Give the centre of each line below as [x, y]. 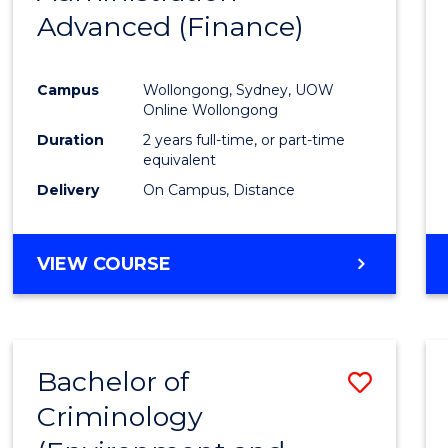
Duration [71, 139]
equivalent [180, 159]
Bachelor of [113, 381]
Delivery [68, 189]
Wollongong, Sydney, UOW [239, 89]
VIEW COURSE [104, 263]
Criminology [120, 416]
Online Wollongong [211, 109]
